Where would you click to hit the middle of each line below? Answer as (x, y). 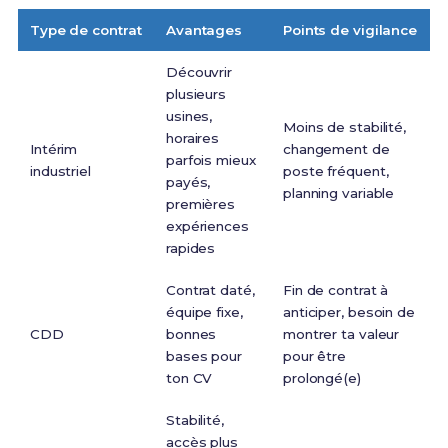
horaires (192, 138)
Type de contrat (85, 30)
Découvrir (199, 72)
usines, (189, 116)
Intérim (53, 149)
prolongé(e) (321, 378)
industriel (60, 171)
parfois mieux (210, 160)
